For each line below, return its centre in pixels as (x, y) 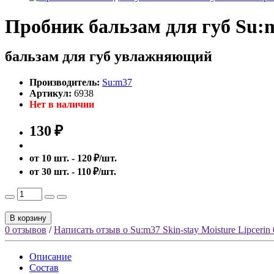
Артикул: (52, 93)
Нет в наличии (62, 104)
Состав (44, 267)
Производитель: (65, 82)
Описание (50, 256)
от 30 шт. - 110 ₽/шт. (73, 171)
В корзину (28, 218)
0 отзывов (26, 229)
